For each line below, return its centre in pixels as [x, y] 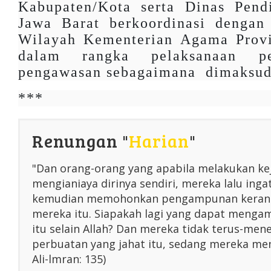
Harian [159, 140]
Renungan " [80, 140]
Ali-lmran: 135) [69, 259]
